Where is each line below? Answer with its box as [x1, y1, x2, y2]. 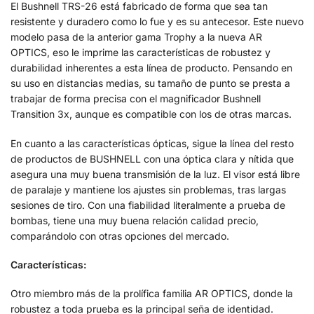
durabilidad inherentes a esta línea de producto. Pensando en [11, 62, 292, 74]
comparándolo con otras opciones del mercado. [11, 229, 229, 242]
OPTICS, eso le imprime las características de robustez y [11, 46, 271, 59]
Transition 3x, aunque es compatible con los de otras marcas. [11, 108, 292, 121]
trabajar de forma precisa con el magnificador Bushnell [11, 93, 261, 105]
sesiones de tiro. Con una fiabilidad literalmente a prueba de [11, 198, 285, 211]
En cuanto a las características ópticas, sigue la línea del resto [11, 137, 294, 149]
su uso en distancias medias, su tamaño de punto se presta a [11, 77, 290, 90]
